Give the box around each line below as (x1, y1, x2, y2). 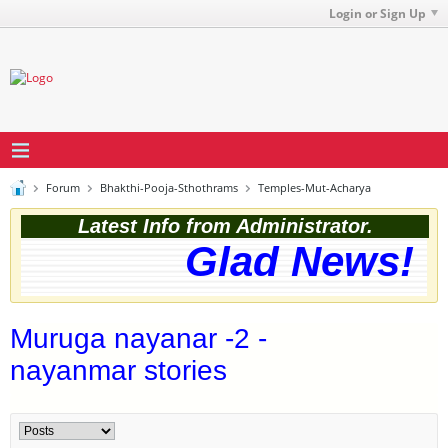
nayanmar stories (10, 355, 227, 386)
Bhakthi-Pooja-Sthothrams (100, 180, 238, 195)
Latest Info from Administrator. (77, 215, 373, 237)
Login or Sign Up (329, 5, 426, 22)
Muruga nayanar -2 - (10, 323, 267, 354)
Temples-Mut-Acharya (258, 180, 371, 195)
